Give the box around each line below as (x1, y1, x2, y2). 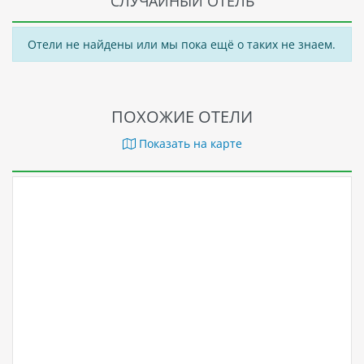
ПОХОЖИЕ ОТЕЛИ (111, 106, 253, 128)
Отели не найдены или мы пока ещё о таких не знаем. (27, 36, 336, 52)
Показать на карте (135, 136, 242, 152)
